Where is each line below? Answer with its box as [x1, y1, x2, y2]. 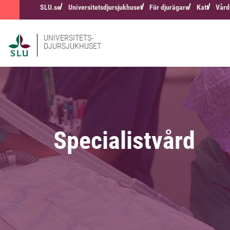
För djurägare [149, 3, 189, 11]
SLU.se [40, 3, 61, 11]
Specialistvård [53, 126, 195, 156]
